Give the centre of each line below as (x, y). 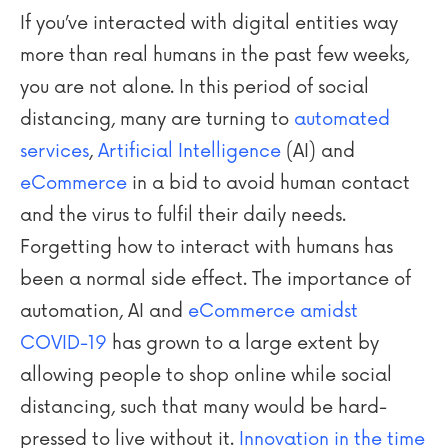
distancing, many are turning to (157, 119)
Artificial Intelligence (189, 151)
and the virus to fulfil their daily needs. (183, 215)
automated (342, 119)
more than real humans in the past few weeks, (214, 55)
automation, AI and (104, 311)
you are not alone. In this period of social (194, 87)
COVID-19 (63, 343)
